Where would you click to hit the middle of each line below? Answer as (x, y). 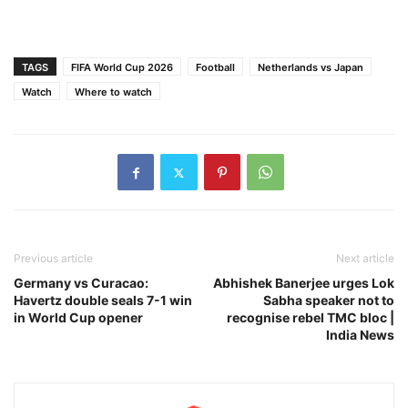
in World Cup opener (78, 318)
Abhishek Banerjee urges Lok (304, 283)
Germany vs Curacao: (81, 283)
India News (360, 335)
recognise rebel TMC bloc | (311, 318)
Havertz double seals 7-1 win (103, 301)
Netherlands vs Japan (311, 68)
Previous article (53, 259)
